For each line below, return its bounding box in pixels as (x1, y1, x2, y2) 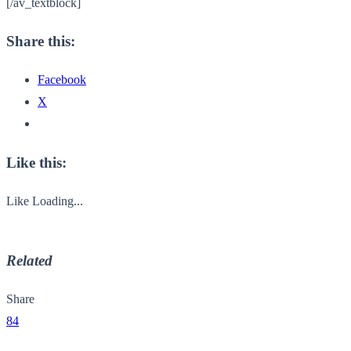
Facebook (38, 73, 86, 87)
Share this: (6, 33, 75, 50)
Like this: (6, 154, 67, 171)
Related (6, 252, 52, 270)
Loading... (32, 194, 83, 208)
